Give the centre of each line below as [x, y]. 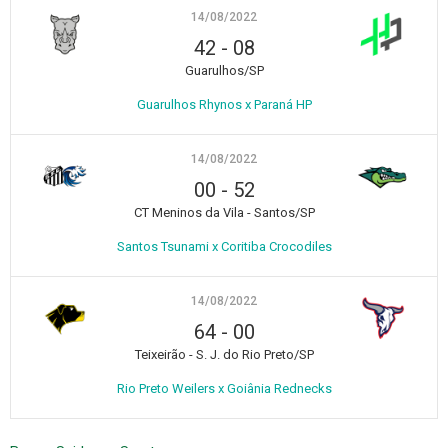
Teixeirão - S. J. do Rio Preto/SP [224, 354]
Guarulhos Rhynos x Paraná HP [224, 104]
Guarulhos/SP [224, 70]
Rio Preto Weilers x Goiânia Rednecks [224, 388]
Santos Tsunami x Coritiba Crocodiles [224, 246]
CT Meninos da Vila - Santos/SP [224, 212]
